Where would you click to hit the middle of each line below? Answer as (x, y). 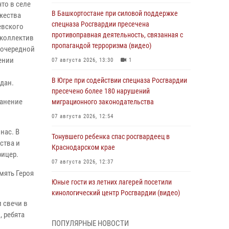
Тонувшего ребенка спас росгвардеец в (111, 136)
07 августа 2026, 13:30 (83, 60)
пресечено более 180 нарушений (101, 91)
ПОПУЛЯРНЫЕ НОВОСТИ (90, 223)
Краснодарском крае (83, 147)
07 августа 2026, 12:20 (83, 207)
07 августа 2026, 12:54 (83, 116)
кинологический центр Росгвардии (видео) (116, 193)
